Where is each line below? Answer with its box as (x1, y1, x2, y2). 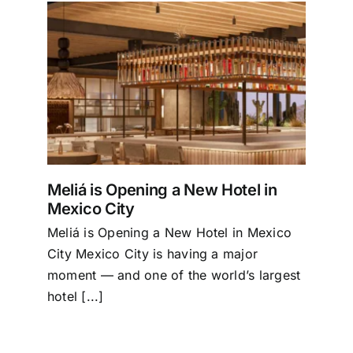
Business (19, 140, 71, 156)
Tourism (19, 36, 66, 52)
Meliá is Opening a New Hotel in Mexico (47, 225, 292, 241)
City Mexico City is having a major (47, 246, 258, 262)
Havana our (19, 296, 86, 312)
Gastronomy (19, 244, 90, 260)
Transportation (19, 192, 104, 208)
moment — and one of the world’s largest (47, 267, 301, 284)
